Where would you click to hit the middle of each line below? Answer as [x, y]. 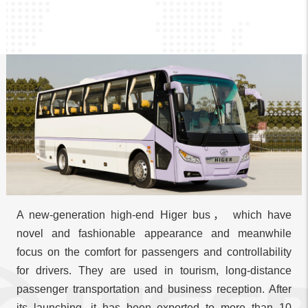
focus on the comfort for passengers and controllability [154, 239]
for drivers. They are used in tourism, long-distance [154, 258]
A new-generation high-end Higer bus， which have [154, 202]
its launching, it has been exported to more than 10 [154, 295]
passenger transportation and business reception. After [154, 276]
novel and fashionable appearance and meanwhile [154, 221]
